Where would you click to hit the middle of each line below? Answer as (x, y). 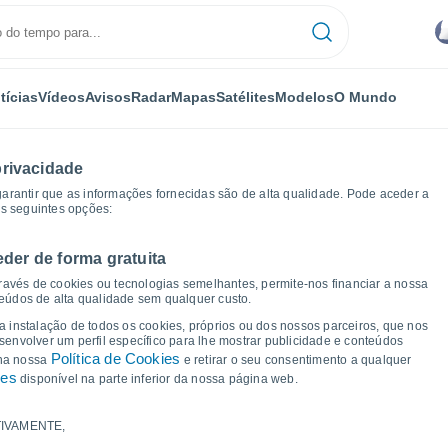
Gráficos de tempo (88, 273)
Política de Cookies (115, 358)
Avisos (107, 96)
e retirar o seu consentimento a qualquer (296, 360)
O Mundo (365, 96)
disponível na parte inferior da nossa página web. (157, 379)
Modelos (304, 96)
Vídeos (61, 96)
